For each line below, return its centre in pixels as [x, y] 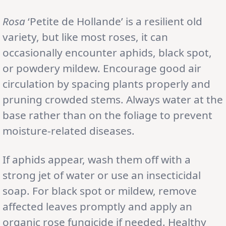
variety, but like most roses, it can [85, 37]
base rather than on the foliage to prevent [107, 115]
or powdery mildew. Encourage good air [102, 68]
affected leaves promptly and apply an [97, 206]
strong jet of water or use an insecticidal [102, 175]
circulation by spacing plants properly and [106, 83]
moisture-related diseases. [69, 130]
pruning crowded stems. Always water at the [113, 99]
